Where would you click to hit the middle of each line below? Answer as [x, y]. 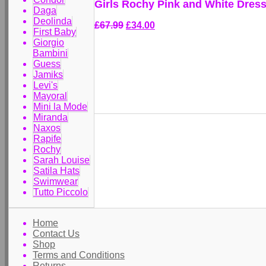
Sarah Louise [61, 160]
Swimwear [56, 181]
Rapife [47, 139]
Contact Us [56, 234]
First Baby [55, 32]
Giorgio [49, 42]
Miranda [50, 117]
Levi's [45, 85]
